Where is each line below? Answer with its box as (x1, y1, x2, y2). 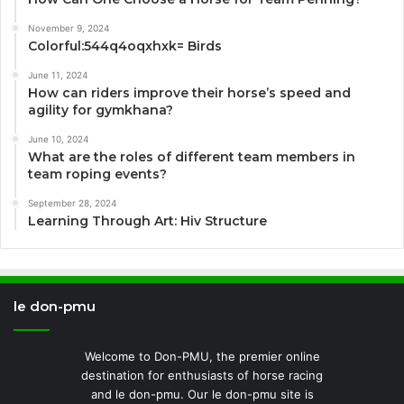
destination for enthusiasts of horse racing (81, 368, 323, 383)
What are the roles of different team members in (28, 149, 355, 166)
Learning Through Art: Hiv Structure (28, 213, 267, 230)
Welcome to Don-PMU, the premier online (84, 349, 320, 364)
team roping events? (28, 166, 167, 183)
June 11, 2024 (28, 69, 87, 81)
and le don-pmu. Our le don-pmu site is (90, 387, 314, 402)
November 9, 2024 (28, 23, 109, 34)
